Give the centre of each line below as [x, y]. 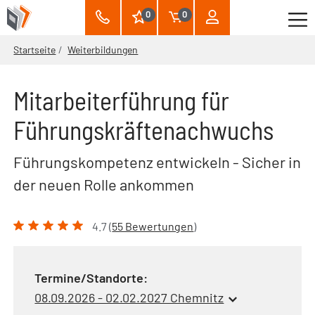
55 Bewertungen [153, 226]
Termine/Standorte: [91, 278]
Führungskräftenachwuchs [144, 130]
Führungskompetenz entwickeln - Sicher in [157, 162]
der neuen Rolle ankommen [104, 184]
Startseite [35, 50]
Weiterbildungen [103, 50]
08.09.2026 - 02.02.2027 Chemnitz [129, 298]
